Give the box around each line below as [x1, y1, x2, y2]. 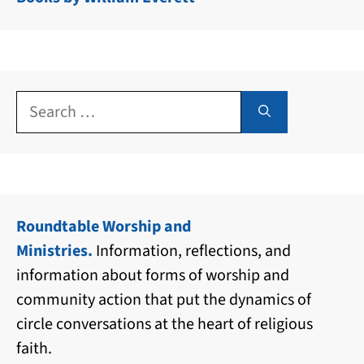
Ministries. [16, 239, 93, 262]
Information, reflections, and [93, 239, 291, 262]
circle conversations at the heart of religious [16, 312, 313, 336]
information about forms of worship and [16, 263, 289, 287]
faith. [16, 336, 52, 360]
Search [15, 90, 63, 114]
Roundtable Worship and [16, 214, 191, 238]
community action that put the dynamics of [16, 288, 311, 311]
